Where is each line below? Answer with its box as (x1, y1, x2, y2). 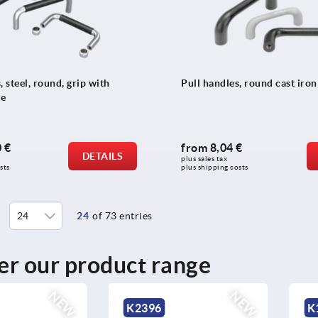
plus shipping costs (181, 163, 248, 172)
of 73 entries (92, 210, 153, 222)
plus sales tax (181, 155, 229, 163)
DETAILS (82, 150, 123, 163)
